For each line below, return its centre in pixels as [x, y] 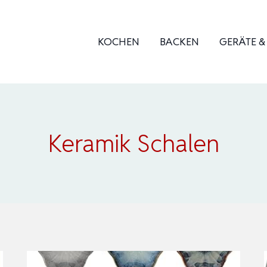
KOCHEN [119, 42]
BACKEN [179, 42]
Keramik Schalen [133, 144]
